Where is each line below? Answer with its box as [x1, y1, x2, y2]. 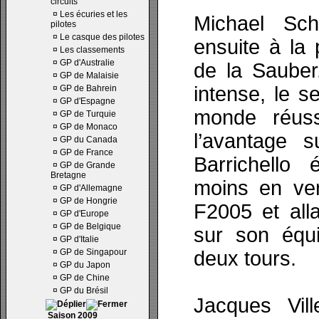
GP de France [60, 147, 113, 157]
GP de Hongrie [60, 196, 117, 206]
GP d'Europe [60, 209, 109, 219]
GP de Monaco [60, 122, 117, 132]
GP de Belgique [60, 221, 121, 231]
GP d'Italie [60, 234, 99, 244]
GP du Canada [60, 135, 117, 145]
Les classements [60, 45, 125, 55]
